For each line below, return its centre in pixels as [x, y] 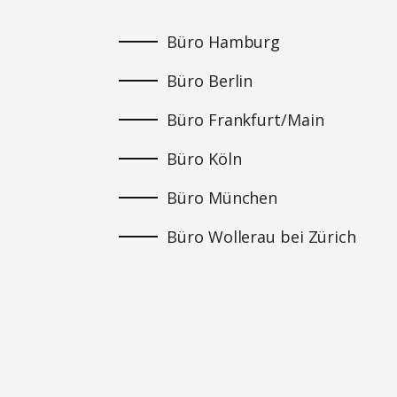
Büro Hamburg [224, 41]
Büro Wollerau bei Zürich [261, 236]
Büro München [222, 197]
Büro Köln [204, 158]
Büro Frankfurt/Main [245, 119]
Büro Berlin [210, 80]
